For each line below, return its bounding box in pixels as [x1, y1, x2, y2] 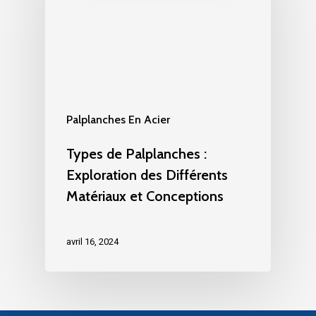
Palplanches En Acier [66, 112, 170, 126]
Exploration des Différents [66, 166, 228, 183]
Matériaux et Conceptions [66, 187, 224, 205]
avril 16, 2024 [66, 236, 119, 247]
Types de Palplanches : [66, 145, 207, 162]
